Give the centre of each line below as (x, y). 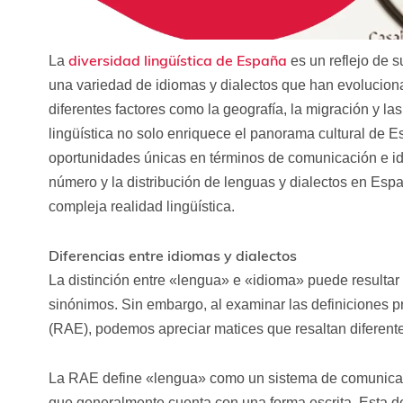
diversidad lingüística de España (177, 60)
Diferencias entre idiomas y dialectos (172, 255)
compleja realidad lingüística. (141, 206)
